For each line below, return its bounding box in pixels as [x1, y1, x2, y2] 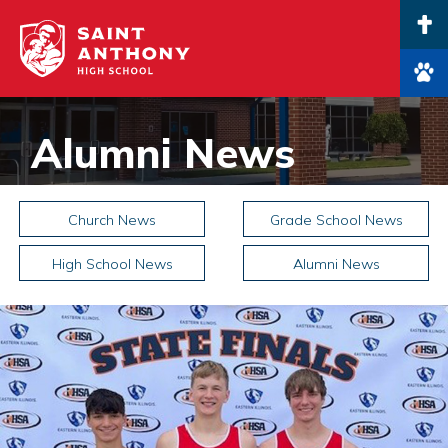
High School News [51, 255, 173, 273]
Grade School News [269, 211, 403, 229]
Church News [68, 211, 156, 229]
